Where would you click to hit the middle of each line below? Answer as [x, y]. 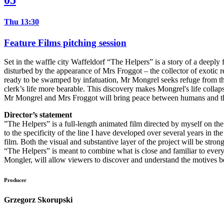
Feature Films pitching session [65, 42]
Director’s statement [38, 115]
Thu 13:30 [21, 22]
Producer [15, 180]
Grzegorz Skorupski [38, 200]
